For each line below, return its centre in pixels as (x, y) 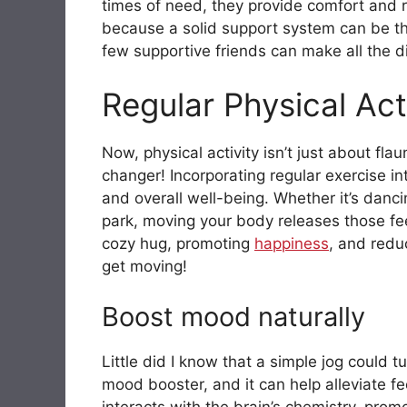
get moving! (144, 267)
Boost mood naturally (233, 316)
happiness (292, 244)
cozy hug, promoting (178, 244)
